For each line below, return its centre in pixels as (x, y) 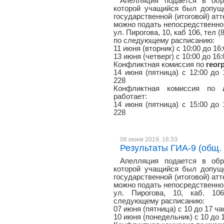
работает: (130, 96)
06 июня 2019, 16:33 (149, 139)
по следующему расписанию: (164, 40)
